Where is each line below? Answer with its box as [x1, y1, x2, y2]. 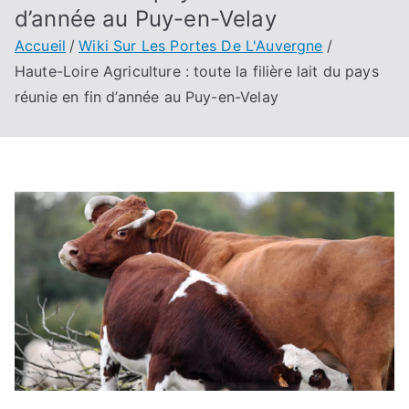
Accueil [15, 37, 67, 55]
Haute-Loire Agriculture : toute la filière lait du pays [15, 62, 379, 80]
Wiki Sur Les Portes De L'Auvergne [79, 37, 323, 55]
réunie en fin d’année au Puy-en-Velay [15, 88, 278, 106]
